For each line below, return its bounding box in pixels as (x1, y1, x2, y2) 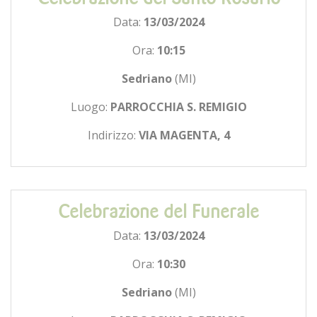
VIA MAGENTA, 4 (138, 127, 230, 143)
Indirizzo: (87, 127, 139, 143)
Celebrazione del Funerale (58, 200, 259, 222)
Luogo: (70, 98, 110, 115)
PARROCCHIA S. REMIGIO (110, 98, 247, 115)
